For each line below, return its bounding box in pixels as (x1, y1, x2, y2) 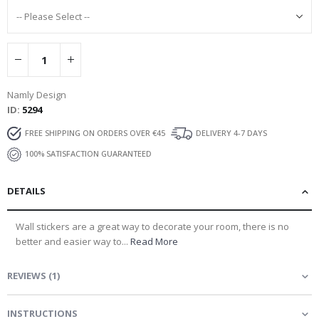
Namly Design (7, 88, 66, 101)
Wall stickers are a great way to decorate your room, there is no (16, 219, 289, 233)
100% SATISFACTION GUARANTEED (25, 147, 152, 159)
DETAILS (7, 184, 46, 197)
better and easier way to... (16, 234, 130, 248)
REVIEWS (7, 268, 46, 282)
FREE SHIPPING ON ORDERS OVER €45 (25, 127, 165, 138)
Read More (130, 234, 178, 248)
